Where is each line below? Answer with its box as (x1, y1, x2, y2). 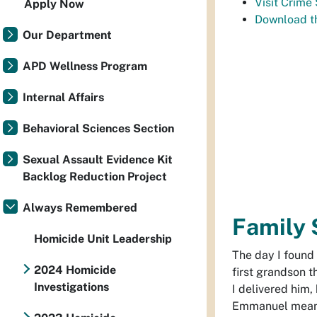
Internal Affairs (23, 91, 104, 104)
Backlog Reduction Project (23, 170, 167, 183)
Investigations (33, 280, 109, 294)
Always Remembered (23, 201, 137, 214)
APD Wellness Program (23, 59, 147, 73)
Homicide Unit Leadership (34, 232, 172, 246)
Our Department (23, 28, 112, 42)
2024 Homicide (33, 263, 116, 277)
